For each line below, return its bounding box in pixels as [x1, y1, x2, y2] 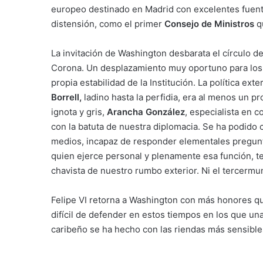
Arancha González [107, 106, 185, 117]
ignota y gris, [51, 106, 107, 117]
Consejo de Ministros [164, 18, 254, 29]
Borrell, [51, 92, 82, 103]
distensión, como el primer [51, 18, 164, 29]
